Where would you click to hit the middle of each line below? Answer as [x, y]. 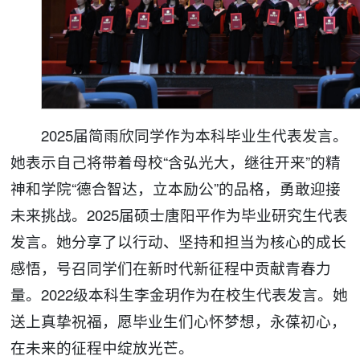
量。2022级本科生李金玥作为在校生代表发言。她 [180, 294]
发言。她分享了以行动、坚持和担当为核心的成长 [179, 241]
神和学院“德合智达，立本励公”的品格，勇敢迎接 [176, 188]
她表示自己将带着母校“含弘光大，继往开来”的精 [176, 161]
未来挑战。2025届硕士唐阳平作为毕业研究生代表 [180, 214]
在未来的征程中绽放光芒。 [102, 347]
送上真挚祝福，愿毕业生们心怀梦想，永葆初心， [179, 320]
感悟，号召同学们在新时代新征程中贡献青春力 [171, 267]
